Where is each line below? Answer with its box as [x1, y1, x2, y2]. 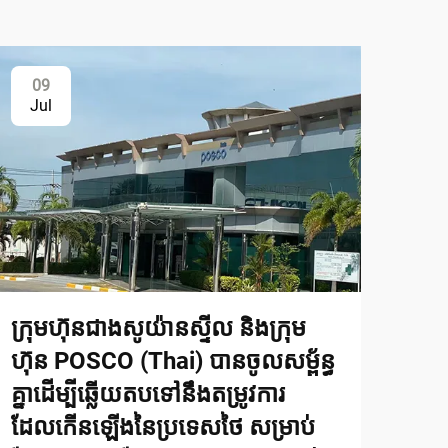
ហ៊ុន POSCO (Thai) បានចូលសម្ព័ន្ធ [11, 346, 335, 375]
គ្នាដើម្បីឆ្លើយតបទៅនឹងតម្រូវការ [11, 379, 285, 408]
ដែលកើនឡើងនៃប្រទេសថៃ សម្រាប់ [11, 412, 315, 441]
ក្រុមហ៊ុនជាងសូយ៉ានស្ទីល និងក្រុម [11, 313, 306, 342]
